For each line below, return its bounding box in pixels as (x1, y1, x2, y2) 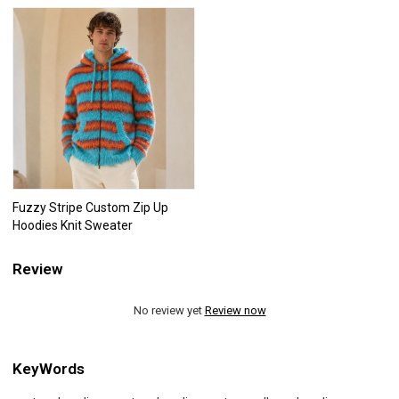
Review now (204, 303, 266, 317)
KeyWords (12, 360, 85, 378)
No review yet (133, 303, 205, 317)
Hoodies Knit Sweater (12, 217, 134, 232)
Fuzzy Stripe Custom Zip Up (12, 199, 169, 215)
